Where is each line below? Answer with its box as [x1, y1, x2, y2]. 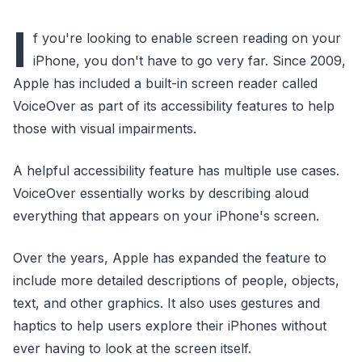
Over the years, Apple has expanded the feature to [13, 250, 326, 266]
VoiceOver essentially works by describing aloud [13, 185, 309, 201]
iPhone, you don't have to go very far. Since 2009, [33, 53, 346, 69]
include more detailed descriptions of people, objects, [13, 272, 339, 288]
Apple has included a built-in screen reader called [13, 75, 318, 91]
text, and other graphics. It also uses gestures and [13, 295, 320, 311]
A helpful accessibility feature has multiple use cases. [13, 162, 339, 179]
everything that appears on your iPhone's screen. [13, 208, 319, 224]
